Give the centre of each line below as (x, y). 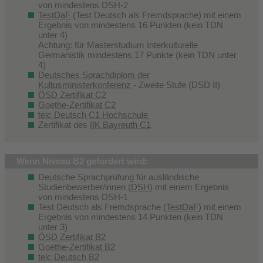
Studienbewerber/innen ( (85, 187)
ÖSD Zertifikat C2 (72, 95)
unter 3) (53, 227)
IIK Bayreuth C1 (120, 124)
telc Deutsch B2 (69, 257)
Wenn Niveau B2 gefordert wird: (82, 161)
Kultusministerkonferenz (85, 85)
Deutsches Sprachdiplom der (94, 75)
